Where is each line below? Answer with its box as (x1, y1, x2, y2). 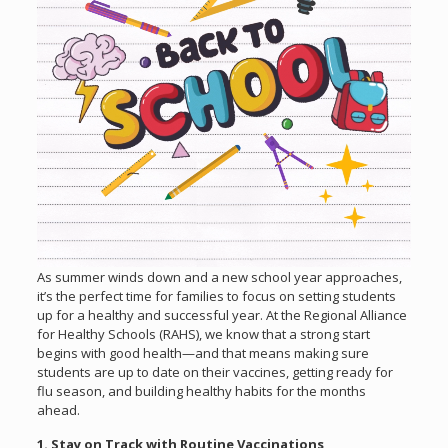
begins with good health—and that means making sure (36, 343, 369, 362)
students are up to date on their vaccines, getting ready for (36, 362, 393, 381)
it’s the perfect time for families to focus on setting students (36, 286, 396, 305)
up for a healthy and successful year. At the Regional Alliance (36, 305, 407, 324)
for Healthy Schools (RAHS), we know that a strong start (36, 324, 370, 343)
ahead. (36, 400, 80, 419)
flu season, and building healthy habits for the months (36, 381, 366, 400)
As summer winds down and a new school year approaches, (36, 267, 402, 286)
